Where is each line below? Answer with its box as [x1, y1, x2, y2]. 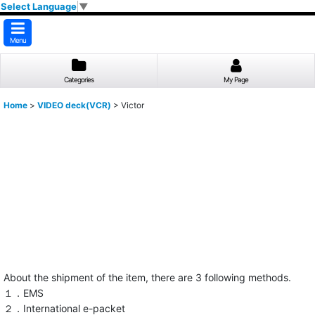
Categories [63, 75, 94, 84]
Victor [121, 100, 144, 111]
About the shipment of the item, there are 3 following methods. [4, 271, 291, 284]
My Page [223, 75, 248, 84]
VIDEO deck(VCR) [37, 100, 111, 111]
